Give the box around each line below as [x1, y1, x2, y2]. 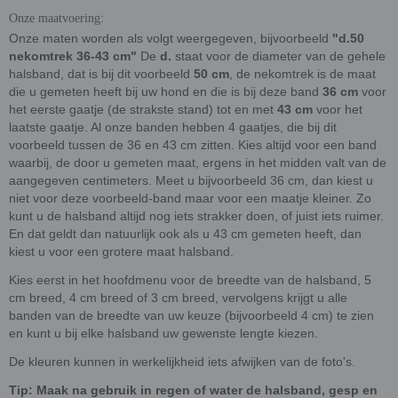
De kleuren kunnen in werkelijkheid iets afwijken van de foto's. [9, 354, 355, 369]
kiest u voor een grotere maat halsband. [9, 243, 234, 259]
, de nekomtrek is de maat [229, 66, 376, 81]
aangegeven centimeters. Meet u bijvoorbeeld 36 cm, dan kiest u [9, 172, 373, 187]
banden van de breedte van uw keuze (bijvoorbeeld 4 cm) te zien [9, 307, 374, 322]
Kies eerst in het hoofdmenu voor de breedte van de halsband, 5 [9, 272, 371, 287]
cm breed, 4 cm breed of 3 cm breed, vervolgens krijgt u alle [9, 290, 347, 305]
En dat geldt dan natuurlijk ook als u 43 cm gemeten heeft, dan [9, 226, 362, 241]
